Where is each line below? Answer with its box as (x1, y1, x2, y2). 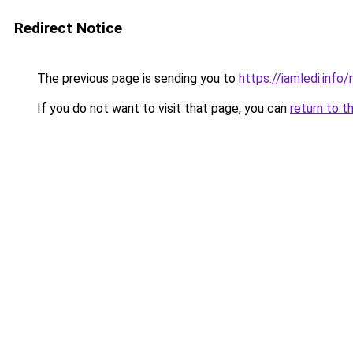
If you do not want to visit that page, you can (34, 101, 290, 116)
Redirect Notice (14, 19, 122, 37)
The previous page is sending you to (34, 71, 239, 86)
